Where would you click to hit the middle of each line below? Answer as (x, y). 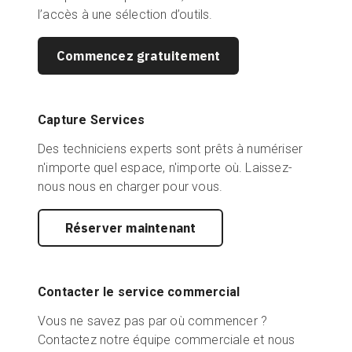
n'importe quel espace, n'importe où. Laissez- (165, 168)
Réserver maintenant (130, 228)
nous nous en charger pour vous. (130, 187)
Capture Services (92, 120)
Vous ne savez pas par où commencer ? (153, 321)
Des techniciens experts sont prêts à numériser (170, 149)
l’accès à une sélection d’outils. (125, 15)
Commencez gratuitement (139, 56)
